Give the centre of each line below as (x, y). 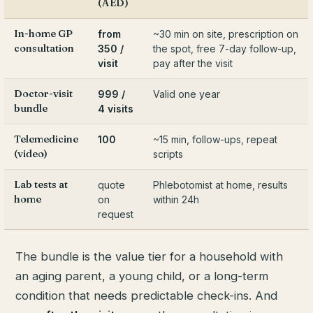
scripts (168, 154)
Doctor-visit (44, 94)
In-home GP (44, 34)
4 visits (116, 109)
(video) (31, 154)
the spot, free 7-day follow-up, (225, 49)
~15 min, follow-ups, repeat (216, 140)
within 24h (176, 200)
